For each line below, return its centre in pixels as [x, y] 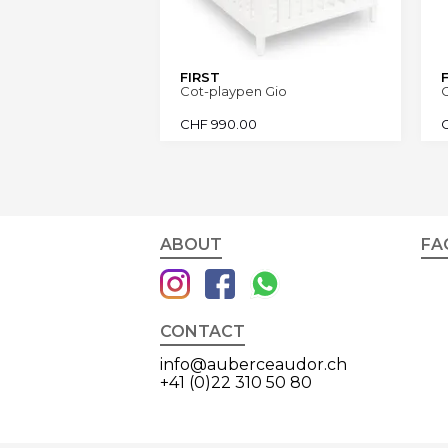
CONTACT [202, 332]
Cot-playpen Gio [233, 91]
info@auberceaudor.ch [253, 365]
